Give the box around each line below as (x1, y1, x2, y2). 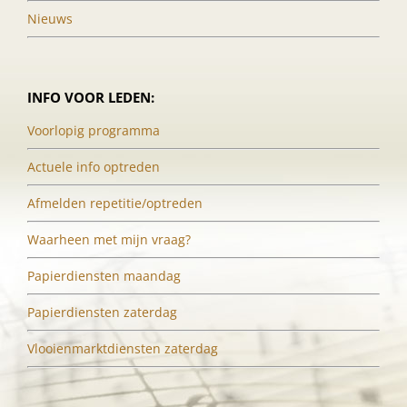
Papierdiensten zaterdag (27, 303, 177, 322)
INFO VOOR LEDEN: (27, 88, 154, 107)
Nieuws (27, 10, 73, 28)
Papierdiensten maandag (27, 267, 181, 285)
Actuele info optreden (27, 158, 160, 176)
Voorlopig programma (27, 122, 160, 140)
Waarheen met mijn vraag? (27, 231, 191, 249)
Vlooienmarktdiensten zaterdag (27, 340, 218, 358)
